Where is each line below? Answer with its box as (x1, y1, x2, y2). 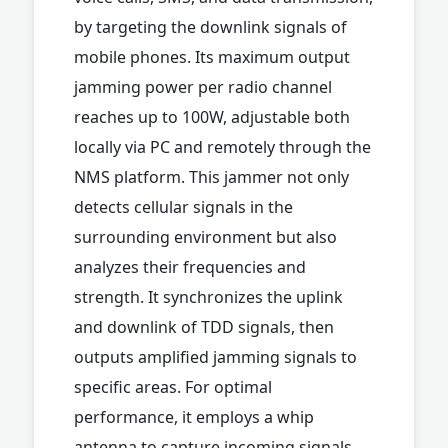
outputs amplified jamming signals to (74, 345, 357, 368)
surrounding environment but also (74, 225, 337, 248)
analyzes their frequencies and (74, 255, 306, 278)
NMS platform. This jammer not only (74, 165, 349, 188)
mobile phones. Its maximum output (74, 45, 350, 68)
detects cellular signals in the (74, 195, 293, 218)
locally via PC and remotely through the (74, 135, 371, 158)
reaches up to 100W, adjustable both (74, 105, 350, 128)
